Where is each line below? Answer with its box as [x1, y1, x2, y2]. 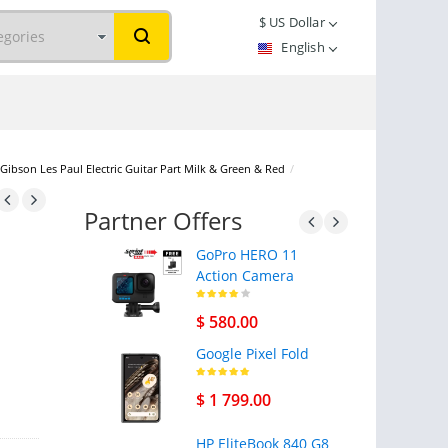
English [281, 38, 328, 56]
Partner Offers [83, 204, 242, 237]
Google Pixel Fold [195, 344, 309, 363]
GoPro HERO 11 [195, 245, 298, 264]
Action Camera [195, 266, 294, 285]
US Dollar [265, 13, 325, 31]
